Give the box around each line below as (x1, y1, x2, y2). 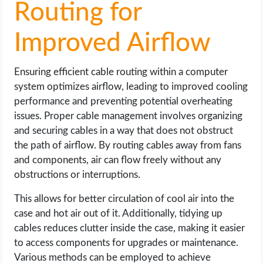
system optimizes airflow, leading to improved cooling (14, 82, 248, 92)
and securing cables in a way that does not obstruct (14, 126, 234, 136)
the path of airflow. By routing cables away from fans (14, 140, 242, 150)
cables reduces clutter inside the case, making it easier (14, 223, 245, 233)
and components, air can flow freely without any (14, 155, 222, 165)
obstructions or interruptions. (14, 170, 141, 180)
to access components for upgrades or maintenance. (14, 238, 239, 248)
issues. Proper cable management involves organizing (14, 111, 243, 121)
